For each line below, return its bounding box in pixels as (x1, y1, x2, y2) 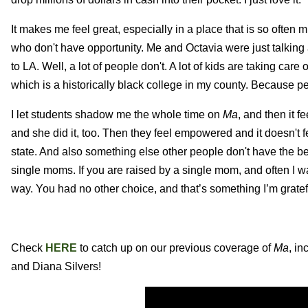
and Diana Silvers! (11, 260, 101, 272)
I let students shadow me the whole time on (11, 108, 223, 120)
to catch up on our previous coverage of (77, 241, 274, 254)
